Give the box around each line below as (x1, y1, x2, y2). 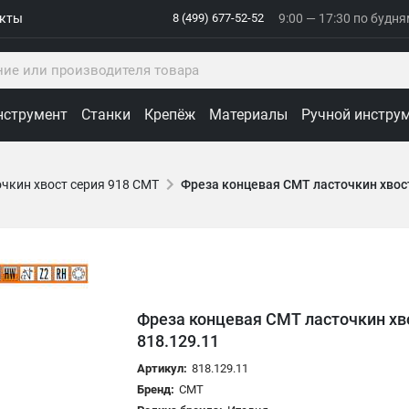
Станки (81, 105, 131, 123)
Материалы (209, 105, 288, 123)
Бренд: (137, 382, 178, 396)
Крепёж (144, 105, 195, 123)
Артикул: (137, 361, 188, 375)
